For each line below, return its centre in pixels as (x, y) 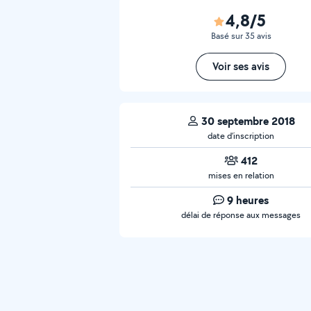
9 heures (248, 200)
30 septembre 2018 (248, 121)
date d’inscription (241, 136)
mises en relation (241, 175)
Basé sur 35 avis (241, 36)
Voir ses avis (241, 66)
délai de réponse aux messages (241, 215)
